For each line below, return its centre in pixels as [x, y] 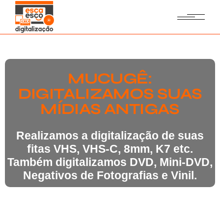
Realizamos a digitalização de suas [110, 136]
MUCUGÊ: [110, 79]
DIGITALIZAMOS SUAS [110, 94]
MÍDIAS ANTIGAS [110, 109]
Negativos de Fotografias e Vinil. [110, 175]
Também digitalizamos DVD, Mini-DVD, [110, 162]
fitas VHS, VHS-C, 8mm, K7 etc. [110, 149]
